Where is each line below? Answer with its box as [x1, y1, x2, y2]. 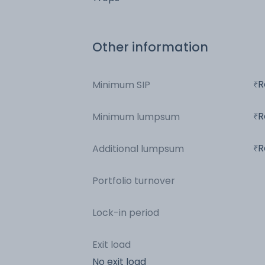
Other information [92, 38, 208, 56]
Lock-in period [92, 205, 159, 219]
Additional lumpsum [92, 141, 184, 156]
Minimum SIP [92, 77, 150, 92]
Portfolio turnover [92, 173, 175, 188]
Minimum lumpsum [92, 109, 180, 124]
